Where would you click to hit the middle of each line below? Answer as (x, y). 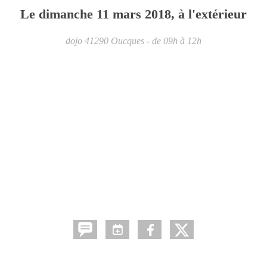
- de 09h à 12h (174, 41)
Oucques (128, 41)
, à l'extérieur (209, 14)
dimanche (68, 14)
